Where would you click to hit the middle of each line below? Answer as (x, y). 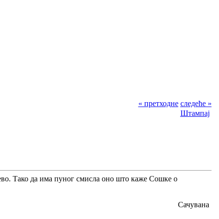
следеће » (196, 103)
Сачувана (193, 204)
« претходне (158, 103)
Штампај (195, 113)
